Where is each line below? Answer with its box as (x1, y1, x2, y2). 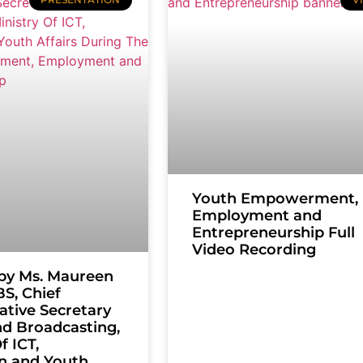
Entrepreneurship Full (191, 224, 355, 242)
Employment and (191, 207, 322, 225)
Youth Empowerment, (191, 190, 358, 208)
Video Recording (191, 241, 316, 259)
